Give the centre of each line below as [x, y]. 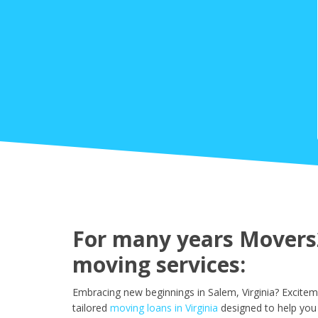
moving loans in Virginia [164, 308]
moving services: [159, 265]
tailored [90, 308]
